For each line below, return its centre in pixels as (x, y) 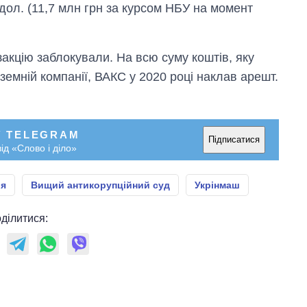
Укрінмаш (217, 185)
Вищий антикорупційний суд (100, 185)
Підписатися (234, 140)
